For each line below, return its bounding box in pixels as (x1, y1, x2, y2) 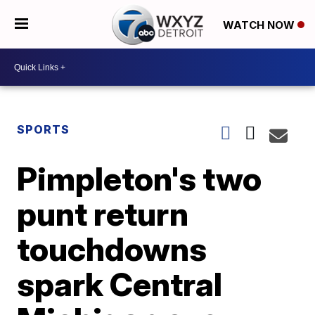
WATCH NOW (222, 18, 297, 32)
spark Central (17, 264, 223, 304)
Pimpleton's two (17, 159, 262, 198)
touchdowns (17, 229, 207, 269)
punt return (17, 194, 189, 233)
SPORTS (17, 122, 70, 136)
